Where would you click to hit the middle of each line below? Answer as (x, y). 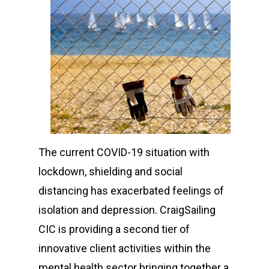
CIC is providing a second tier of (114, 229)
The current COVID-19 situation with (124, 152)
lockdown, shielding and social (110, 171)
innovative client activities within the (125, 248)
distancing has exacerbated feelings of (131, 191)
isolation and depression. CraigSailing (127, 210)
